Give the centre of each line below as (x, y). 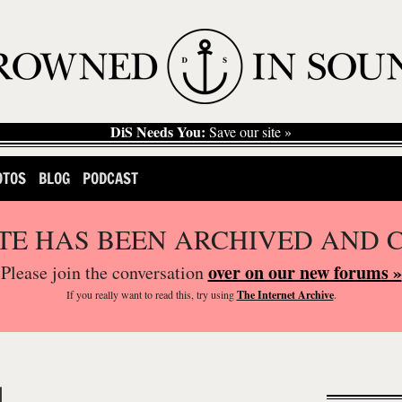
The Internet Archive (285, 295)
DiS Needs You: (158, 131)
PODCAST (110, 178)
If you (80, 294)
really (106, 294)
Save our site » (249, 131)
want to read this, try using (177, 294)
